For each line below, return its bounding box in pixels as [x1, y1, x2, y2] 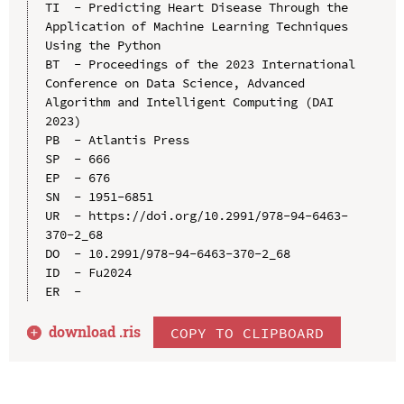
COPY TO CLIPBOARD [170, 323, 325, 342]
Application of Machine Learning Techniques [44, 18, 348, 35]
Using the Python [44, 37, 161, 54]
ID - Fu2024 [44, 264, 132, 281]
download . [49, 322, 124, 342]
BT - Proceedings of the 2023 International [44, 56, 355, 73]
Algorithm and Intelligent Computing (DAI [44, 94, 334, 111]
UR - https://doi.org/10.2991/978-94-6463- [44, 207, 348, 225]
